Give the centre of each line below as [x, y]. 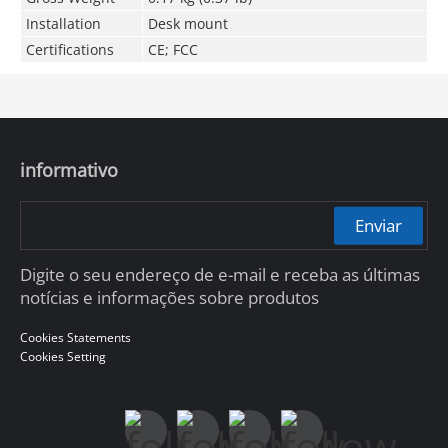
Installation [63, 23]
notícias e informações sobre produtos [169, 298]
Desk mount [187, 23]
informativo [68, 169]
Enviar [378, 225]
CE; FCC [172, 49]
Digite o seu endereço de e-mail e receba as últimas [219, 275]
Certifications [69, 49]
